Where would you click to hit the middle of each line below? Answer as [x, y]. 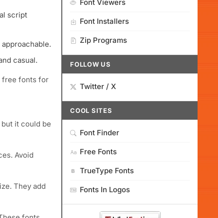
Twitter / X [98, 86]
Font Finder [100, 133]
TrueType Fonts [107, 171]
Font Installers [104, 21]
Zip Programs [103, 40]
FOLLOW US [91, 64]
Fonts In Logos [105, 190]
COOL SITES [91, 110]
